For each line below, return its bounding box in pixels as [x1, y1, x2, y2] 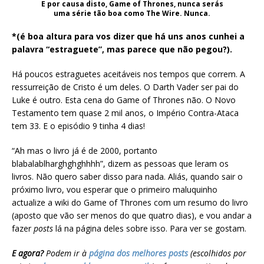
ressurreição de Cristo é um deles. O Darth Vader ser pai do [12, 81, 239, 93]
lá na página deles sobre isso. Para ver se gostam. [53, 223, 246, 235]
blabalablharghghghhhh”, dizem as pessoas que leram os [12, 158, 229, 170]
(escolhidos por [188, 247, 246, 259]
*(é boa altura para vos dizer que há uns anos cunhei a [12, 31, 245, 42]
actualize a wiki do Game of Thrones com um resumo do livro [12, 197, 248, 209]
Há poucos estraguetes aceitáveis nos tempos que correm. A [12, 68, 245, 80]
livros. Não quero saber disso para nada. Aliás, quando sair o [12, 171, 243, 183]
